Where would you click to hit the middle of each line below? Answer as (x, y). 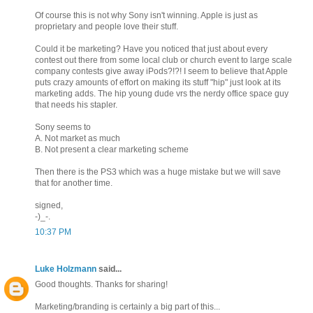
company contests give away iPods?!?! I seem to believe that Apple (161, 71)
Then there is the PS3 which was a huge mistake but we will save (158, 172)
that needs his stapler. (76, 104)
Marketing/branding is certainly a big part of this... (128, 306)
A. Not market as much (78, 138)
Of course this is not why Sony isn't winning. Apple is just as (146, 15)
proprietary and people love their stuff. (107, 26)
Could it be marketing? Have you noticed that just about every (151, 49)
